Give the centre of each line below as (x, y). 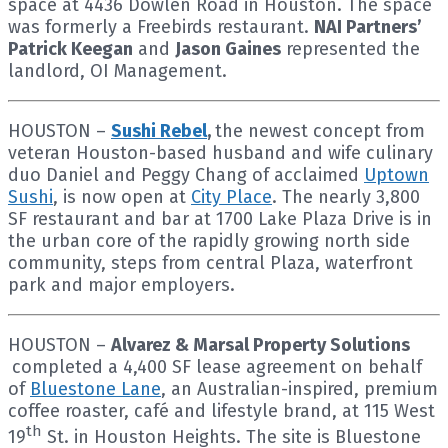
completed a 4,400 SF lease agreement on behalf (217, 366)
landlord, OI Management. (117, 70)
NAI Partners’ (368, 26)
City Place (231, 196)
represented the (350, 48)
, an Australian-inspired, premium (299, 388)
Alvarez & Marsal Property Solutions (260, 344)
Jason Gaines (228, 48)
